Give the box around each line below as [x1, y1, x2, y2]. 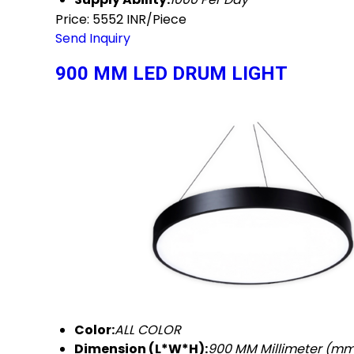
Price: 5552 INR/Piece [55, 9, 186, 28]
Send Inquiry [55, 28, 130, 47]
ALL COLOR [115, 320, 181, 339]
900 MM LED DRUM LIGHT [55, 62, 288, 85]
